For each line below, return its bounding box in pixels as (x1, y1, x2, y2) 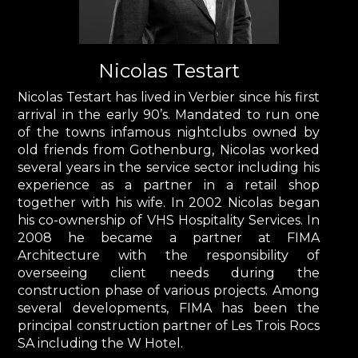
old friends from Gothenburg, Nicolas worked (18, 141, 320, 157)
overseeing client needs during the (18, 265, 320, 280)
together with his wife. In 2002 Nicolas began (18, 194, 320, 210)
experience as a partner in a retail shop (18, 177, 320, 193)
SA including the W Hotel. (18, 335, 184, 351)
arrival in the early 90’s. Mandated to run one (18, 106, 320, 122)
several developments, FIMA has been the (18, 300, 320, 316)
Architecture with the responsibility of (18, 247, 320, 263)
